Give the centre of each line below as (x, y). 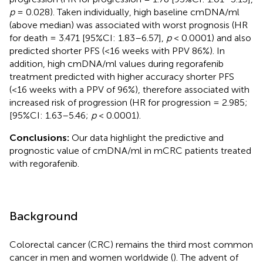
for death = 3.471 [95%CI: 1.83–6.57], (88, 38)
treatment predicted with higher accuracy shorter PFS (122, 76)
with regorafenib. (44, 163)
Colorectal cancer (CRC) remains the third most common (131, 244)
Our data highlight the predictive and (146, 137)
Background (44, 216)
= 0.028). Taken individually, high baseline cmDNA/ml (127, 12)
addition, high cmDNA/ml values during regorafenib (117, 63)
